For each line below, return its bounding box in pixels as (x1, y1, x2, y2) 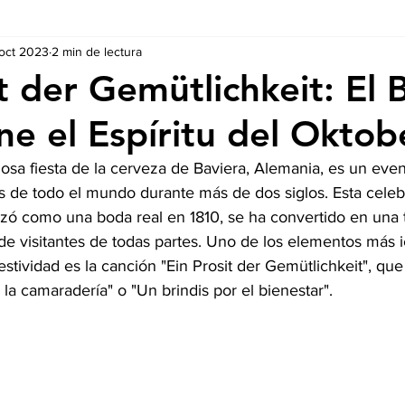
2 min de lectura (52, 43, 142, 59)
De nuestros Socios (142, 46, 257, 62)
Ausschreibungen (4, 46, 106, 62)
